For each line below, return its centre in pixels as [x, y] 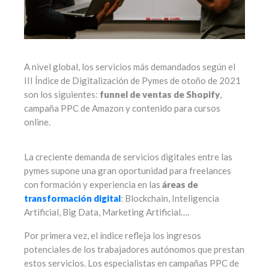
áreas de [180, 185]
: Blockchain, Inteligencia [170, 198]
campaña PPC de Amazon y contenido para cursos [122, 108]
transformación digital [72, 198]
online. [37, 122]
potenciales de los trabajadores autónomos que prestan [134, 249]
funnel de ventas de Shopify [160, 95]
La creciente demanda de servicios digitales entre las [128, 157]
